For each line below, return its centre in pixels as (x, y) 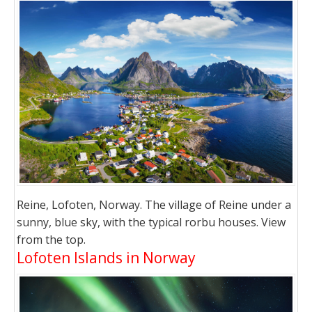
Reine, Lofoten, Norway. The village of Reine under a (154, 204)
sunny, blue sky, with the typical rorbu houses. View (151, 222)
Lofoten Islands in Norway (106, 257)
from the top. (51, 239)
